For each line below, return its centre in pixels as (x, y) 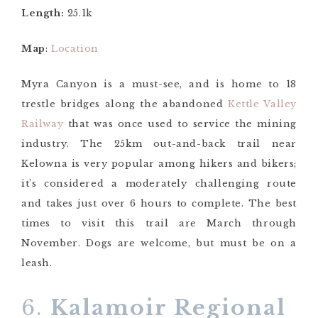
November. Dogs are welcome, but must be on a (159, 243)
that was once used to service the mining (182, 124)
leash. (39, 263)
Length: (43, 13)
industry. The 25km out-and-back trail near (159, 143)
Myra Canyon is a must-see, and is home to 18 (159, 84)
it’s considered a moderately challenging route (159, 183)
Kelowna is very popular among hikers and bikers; (159, 163)
